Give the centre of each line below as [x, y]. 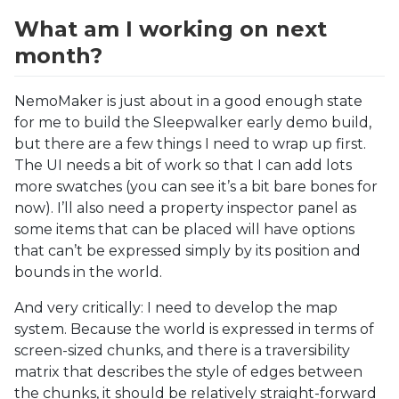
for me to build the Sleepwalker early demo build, [193, 123]
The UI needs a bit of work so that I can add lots [183, 166]
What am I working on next [171, 28]
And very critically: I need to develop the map [176, 308]
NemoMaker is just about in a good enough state [188, 102]
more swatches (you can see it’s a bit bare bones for [196, 187]
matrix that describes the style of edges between [188, 372]
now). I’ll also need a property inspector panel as [185, 208]
